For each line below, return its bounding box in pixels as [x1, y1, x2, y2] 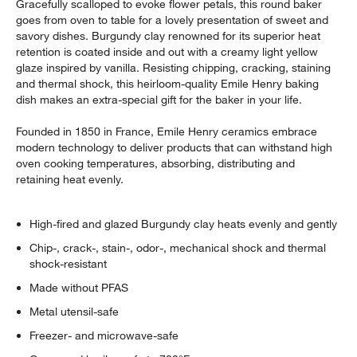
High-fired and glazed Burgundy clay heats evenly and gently [29, 216, 338, 231]
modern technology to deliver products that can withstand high [16, 139, 333, 155]
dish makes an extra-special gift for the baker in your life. [16, 92, 303, 107]
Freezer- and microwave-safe [29, 328, 179, 343]
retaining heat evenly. [16, 171, 124, 186]
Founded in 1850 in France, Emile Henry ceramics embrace [16, 124, 318, 139]
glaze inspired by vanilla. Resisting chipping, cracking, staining [16, 60, 331, 75]
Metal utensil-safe [29, 304, 120, 319]
